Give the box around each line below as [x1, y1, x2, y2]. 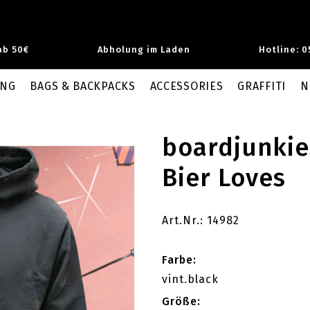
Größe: [162, 295, 201, 308]
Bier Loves [162, 163, 286, 193]
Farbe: [162, 253, 197, 266]
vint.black [162, 273, 219, 286]
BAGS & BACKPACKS [30, 80, 136, 93]
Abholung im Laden [98, 44, 190, 55]
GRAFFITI [237, 80, 286, 93]
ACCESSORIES [149, 80, 224, 93]
